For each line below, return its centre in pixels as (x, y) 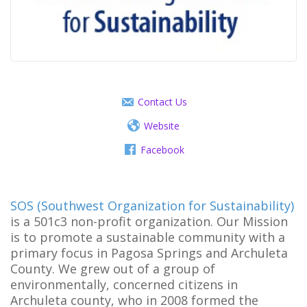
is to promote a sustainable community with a (148, 237)
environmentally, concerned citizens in (124, 284)
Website (162, 126)
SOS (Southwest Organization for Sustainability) (152, 205)
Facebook (162, 149)
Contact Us (162, 102)
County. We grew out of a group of (113, 268)
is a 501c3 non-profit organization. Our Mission (149, 221)
